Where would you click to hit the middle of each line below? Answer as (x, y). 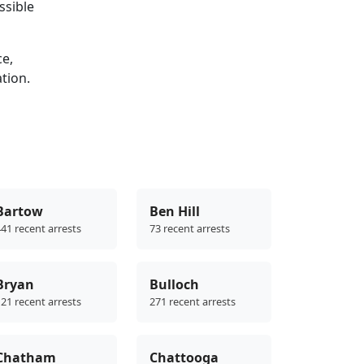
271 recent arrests (193, 302)
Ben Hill (175, 212)
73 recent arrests (190, 229)
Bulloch (174, 285)
